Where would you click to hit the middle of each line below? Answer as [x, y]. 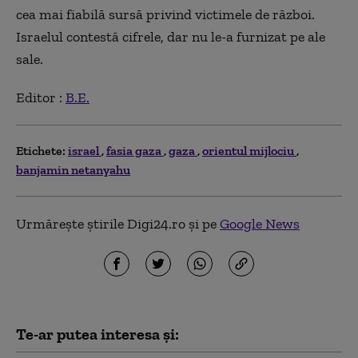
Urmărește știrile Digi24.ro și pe [118, 224]
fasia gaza [135, 151]
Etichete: [41, 151]
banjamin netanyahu [73, 170]
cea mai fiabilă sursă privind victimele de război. [165, 14]
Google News [260, 224]
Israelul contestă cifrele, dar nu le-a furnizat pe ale [171, 37]
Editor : [41, 97]
